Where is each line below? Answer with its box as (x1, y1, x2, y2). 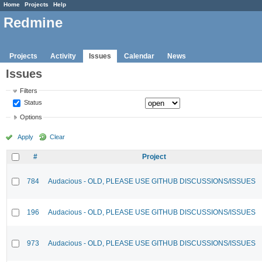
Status (22, 98, 43, 106)
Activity (50, 51, 76, 60)
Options (20, 113, 43, 121)
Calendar (124, 51, 154, 60)
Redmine (4, 15, 63, 31)
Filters (20, 87, 38, 94)
